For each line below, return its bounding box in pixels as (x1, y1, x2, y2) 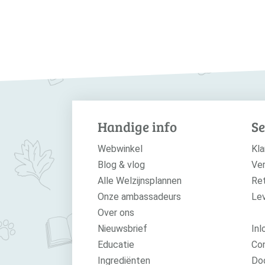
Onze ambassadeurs (97, 191, 181, 202)
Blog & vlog (97, 159, 145, 170)
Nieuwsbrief (97, 223, 147, 234)
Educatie (97, 239, 134, 250)
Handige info (97, 117, 177, 135)
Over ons (97, 207, 134, 218)
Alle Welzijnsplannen (97, 175, 182, 186)
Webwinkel (97, 143, 143, 154)
